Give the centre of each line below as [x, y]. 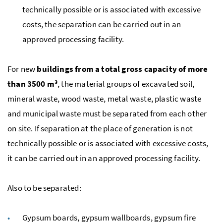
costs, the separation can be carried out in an [102, 24]
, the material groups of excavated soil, [126, 83]
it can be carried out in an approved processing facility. [104, 158]
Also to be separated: [44, 188]
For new [22, 69]
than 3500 [27, 83]
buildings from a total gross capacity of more [122, 69]
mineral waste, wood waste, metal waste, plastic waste [105, 98]
